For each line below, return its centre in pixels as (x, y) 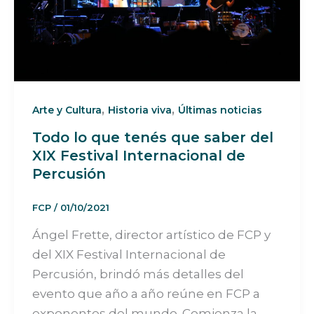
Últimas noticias (220, 110)
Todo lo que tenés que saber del (152, 138)
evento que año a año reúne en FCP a (146, 293)
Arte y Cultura (67, 110)
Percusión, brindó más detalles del (138, 274)
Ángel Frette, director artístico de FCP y (151, 234)
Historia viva (139, 110)
